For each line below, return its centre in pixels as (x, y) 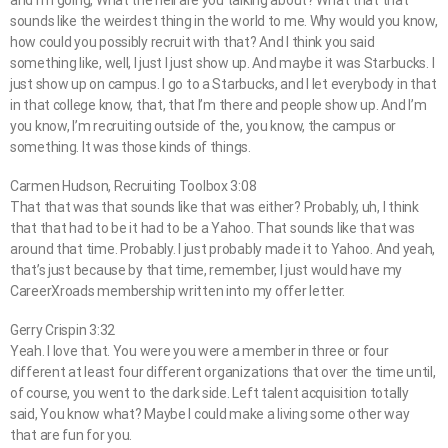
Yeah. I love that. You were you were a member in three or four (199, 351)
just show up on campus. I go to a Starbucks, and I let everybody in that (223, 84)
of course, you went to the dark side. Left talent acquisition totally (209, 393)
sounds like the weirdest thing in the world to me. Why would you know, (224, 21)
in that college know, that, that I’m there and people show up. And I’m (218, 105)
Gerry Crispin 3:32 (62, 330)
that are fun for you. (71, 435)
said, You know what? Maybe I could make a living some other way (210, 414)
